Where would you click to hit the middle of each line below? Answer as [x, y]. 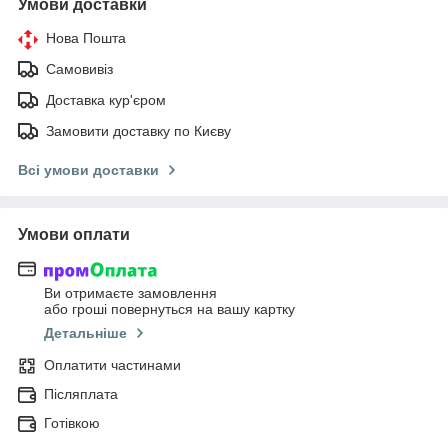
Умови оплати [74, 235]
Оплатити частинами [112, 364]
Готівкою [72, 422]
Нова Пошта [86, 38]
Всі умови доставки [88, 170]
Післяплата [81, 393]
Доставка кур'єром [106, 100]
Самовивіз [79, 69]
